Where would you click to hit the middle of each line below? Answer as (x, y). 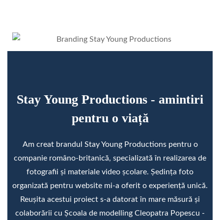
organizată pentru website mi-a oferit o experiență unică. (110, 185)
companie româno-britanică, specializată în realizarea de (110, 158)
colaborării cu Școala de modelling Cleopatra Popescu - (110, 213)
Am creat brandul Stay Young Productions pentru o (110, 144)
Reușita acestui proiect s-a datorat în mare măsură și (110, 199)
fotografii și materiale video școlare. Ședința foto (110, 172)
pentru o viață (110, 118)
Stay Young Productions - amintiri (110, 99)
